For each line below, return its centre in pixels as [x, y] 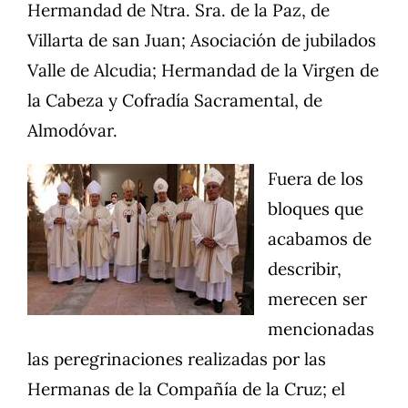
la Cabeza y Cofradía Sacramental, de [175, 101]
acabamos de [320, 239]
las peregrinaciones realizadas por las [177, 359]
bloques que [316, 209]
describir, [305, 269]
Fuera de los [316, 179]
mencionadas [321, 329]
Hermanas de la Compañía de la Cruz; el [186, 389]
